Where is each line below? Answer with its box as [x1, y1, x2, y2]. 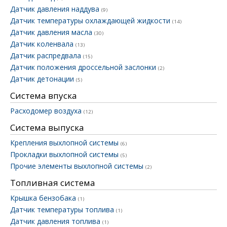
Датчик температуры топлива [10, 205, 116, 215]
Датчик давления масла [10, 27, 94, 37]
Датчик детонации [10, 74, 76, 84]
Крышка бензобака [10, 193, 78, 203]
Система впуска [10, 90, 77, 102]
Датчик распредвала [10, 51, 83, 61]
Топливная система [10, 177, 95, 189]
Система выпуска [10, 122, 84, 134]
